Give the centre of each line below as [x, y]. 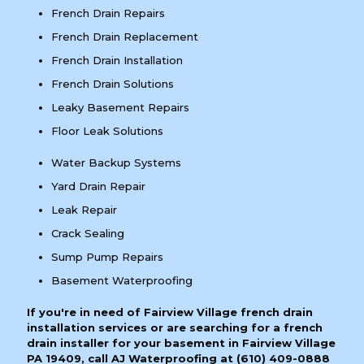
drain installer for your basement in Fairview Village [181, 343]
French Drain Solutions [113, 84]
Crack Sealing [88, 234]
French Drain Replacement [125, 37]
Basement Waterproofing [122, 281]
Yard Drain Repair [98, 186]
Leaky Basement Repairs [120, 108]
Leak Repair [84, 210]
